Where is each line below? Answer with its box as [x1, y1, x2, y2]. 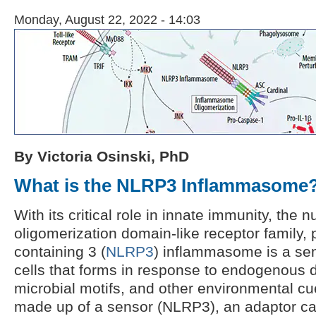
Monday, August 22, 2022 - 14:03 [14, 13, 200, 28]
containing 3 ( [14, 243, 106, 260]
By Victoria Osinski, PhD [14, 148, 189, 165]
